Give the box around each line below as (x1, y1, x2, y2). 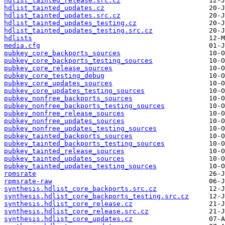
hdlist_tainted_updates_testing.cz (4, 19, 137, 27)
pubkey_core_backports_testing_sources (4, 57, 153, 65)
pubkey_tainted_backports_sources (4, 132, 133, 140)
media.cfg (4, 42, 40, 50)
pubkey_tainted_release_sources (4, 147, 125, 155)
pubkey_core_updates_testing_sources (4, 87, 145, 95)
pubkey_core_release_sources (4, 64, 113, 72)
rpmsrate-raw (4, 177, 52, 185)
